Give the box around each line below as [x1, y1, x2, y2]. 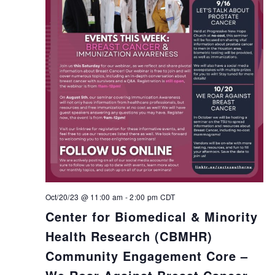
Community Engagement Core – [45, 246, 248, 265]
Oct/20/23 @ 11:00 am [45, 191, 123, 202]
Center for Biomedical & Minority [45, 207, 258, 225]
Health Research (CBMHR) [45, 227, 212, 245]
